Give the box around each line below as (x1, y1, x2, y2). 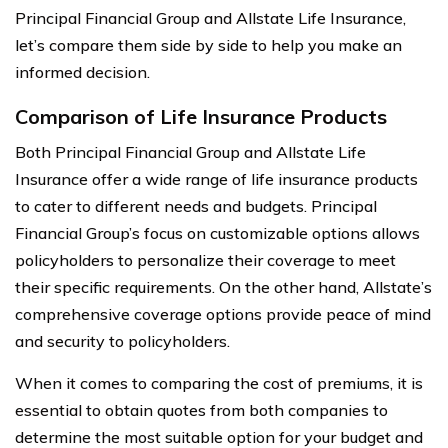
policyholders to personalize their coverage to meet (15, 249, 396, 270)
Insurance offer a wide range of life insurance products (15, 168, 418, 189)
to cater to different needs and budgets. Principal (15, 195, 377, 216)
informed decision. (15, 61, 150, 82)
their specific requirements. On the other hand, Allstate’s (15, 276, 432, 297)
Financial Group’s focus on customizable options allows (15, 222, 420, 243)
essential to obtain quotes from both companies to (15, 399, 388, 420)
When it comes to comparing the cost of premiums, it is (15, 372, 423, 393)
